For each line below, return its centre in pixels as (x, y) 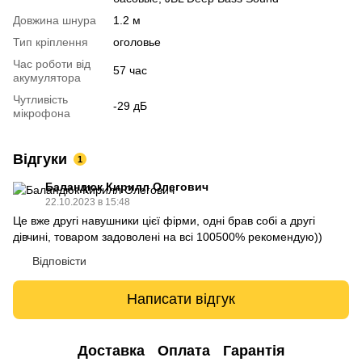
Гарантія (254, 351)
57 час (130, 70)
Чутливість (40, 99)
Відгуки (40, 159)
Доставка (111, 351)
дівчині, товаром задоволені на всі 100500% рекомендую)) (168, 236)
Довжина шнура (55, 20)
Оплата (183, 351)
